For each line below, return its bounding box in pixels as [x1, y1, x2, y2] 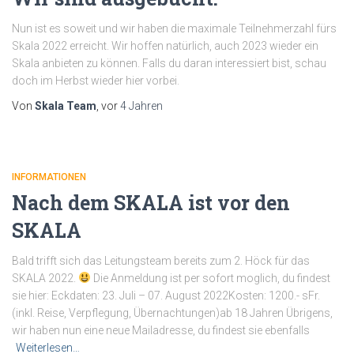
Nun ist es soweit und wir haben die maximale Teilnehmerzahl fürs [12, 22, 337, 35]
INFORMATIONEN [12, 171, 86, 183]
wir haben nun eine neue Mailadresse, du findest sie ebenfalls [12, 324, 310, 337]
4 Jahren [120, 100, 163, 112]
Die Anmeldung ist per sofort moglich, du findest [90, 272, 330, 284]
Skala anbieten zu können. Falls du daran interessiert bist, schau [12, 57, 326, 70]
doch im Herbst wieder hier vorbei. [12, 74, 179, 87]
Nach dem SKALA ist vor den [12, 190, 290, 216]
